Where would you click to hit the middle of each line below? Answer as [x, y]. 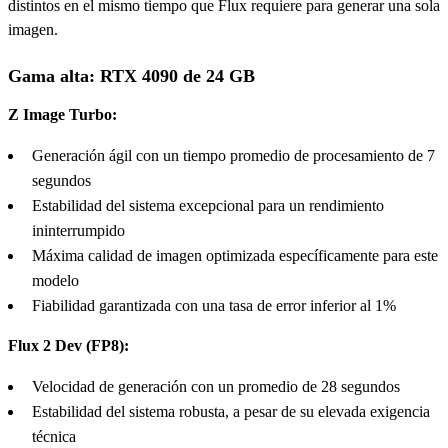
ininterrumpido [78, 230]
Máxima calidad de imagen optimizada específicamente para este [235, 255]
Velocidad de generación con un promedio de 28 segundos [216, 386]
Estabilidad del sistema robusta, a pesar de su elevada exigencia [231, 411]
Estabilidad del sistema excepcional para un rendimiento [208, 205]
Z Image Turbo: [62, 114]
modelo [55, 280]
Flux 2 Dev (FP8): [68, 345]
